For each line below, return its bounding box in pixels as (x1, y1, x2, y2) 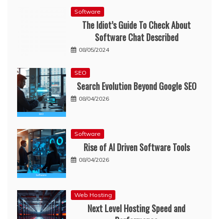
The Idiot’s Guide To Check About (82, 19, 191, 32)
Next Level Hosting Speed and (88, 202, 185, 215)
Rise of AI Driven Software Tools (83, 141, 190, 154)
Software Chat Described (94, 31, 178, 44)
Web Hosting (74, 191, 112, 199)
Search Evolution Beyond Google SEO (76, 80, 197, 93)
